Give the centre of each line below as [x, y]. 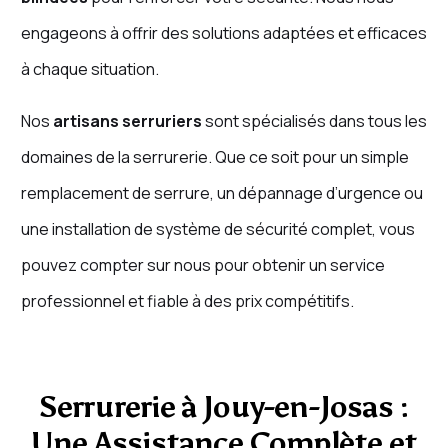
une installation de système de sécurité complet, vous [217, 229]
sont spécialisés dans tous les [314, 121]
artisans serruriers [127, 121]
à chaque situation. [89, 69]
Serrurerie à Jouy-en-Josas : [224, 407]
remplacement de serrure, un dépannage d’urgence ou [221, 193]
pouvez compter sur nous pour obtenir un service [202, 265]
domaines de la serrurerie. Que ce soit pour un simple [214, 157]
